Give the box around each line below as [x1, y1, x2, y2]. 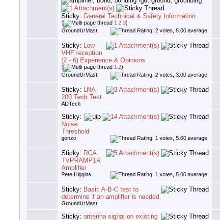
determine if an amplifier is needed [61, 193, 159, 201]
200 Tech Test [61, 93, 102, 101]
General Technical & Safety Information [83, 12, 195, 20]
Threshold [61, 128, 89, 136]
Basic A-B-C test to [83, 186, 138, 193]
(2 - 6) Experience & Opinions [61, 56, 145, 64]
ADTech [61, 101, 81, 107]
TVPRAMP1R [61, 157, 101, 165]
